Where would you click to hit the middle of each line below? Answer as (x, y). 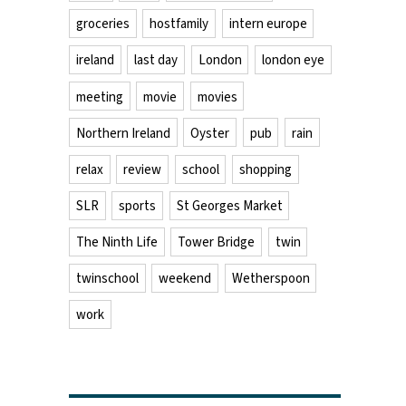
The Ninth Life (116, 242)
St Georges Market (229, 205)
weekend (185, 278)
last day (156, 60)
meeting (99, 97)
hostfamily (179, 24)
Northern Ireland (123, 133)
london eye (293, 60)
